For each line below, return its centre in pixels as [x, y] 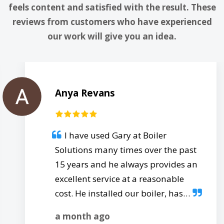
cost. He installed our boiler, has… [122, 193]
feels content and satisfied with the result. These [112, 7]
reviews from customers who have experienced [112, 22]
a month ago [82, 216]
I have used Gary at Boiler [115, 135]
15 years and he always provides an [126, 164]
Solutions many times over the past [126, 149]
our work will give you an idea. [112, 36]
